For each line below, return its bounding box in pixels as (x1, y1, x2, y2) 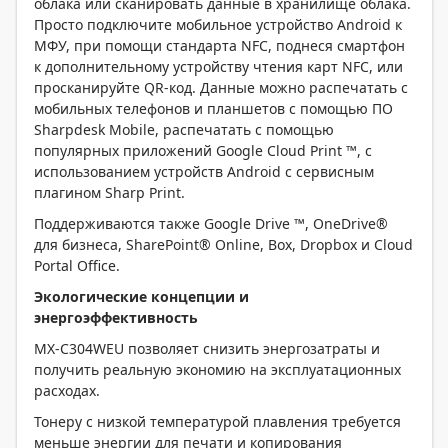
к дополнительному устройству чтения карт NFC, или (34, 57, 403, 76)
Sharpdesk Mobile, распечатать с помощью (34, 120, 334, 139)
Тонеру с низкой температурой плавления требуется (34, 412, 401, 431)
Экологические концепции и (34, 287, 249, 306)
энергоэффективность (34, 308, 198, 327)
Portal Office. (34, 256, 120, 275)
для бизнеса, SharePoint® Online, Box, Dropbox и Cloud (34, 235, 413, 254)
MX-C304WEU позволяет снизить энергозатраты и (34, 339, 380, 358)
